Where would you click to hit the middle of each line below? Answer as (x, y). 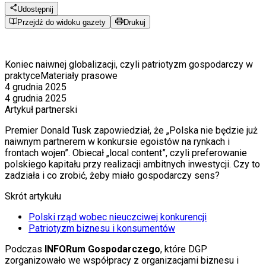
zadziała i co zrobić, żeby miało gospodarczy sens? (112, 176)
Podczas (25, 249)
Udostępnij (36, 9)
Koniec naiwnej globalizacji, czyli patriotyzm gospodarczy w (129, 65)
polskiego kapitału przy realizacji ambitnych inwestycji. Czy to (132, 164)
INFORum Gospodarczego (102, 249)
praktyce (23, 76)
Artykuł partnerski (41, 110)
